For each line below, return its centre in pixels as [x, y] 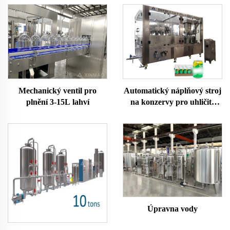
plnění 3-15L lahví [57, 102]
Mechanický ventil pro [57, 90]
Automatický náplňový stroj [172, 90]
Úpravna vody [172, 209]
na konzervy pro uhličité [172, 102]
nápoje [172, 113]
